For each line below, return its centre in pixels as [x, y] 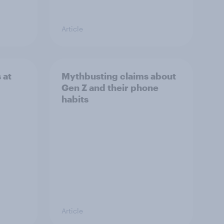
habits [75, 99]
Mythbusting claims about [119, 76]
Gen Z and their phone [110, 87]
